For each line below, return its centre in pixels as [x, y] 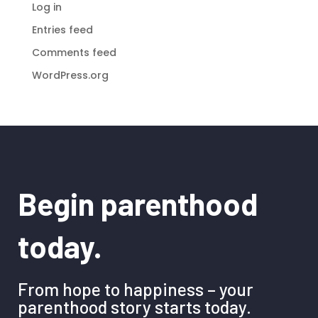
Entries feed [62, 29]
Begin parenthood [137, 203]
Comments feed [74, 52]
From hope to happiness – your [135, 289]
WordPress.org [70, 75]
